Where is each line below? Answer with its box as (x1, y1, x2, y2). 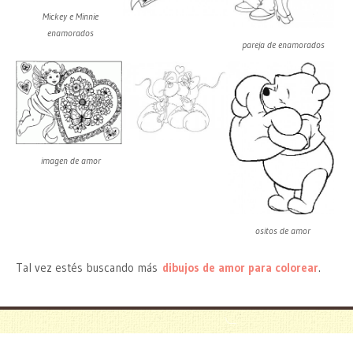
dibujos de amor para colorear (162, 259, 318, 275)
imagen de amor (40, 154, 101, 167)
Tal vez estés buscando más (16, 259, 162, 275)
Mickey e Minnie (43, 9, 99, 22)
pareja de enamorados (241, 38, 325, 50)
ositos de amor (255, 225, 311, 237)
